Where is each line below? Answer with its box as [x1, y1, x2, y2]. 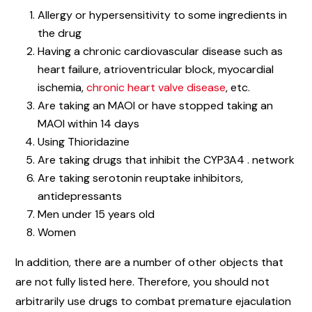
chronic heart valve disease [86, 79, 226, 95]
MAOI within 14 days [38, 116, 139, 131]
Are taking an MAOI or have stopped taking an [38, 97, 273, 113]
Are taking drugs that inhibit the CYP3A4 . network [38, 152, 295, 167]
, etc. [226, 79, 250, 95]
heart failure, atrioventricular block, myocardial [38, 61, 274, 77]
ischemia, [38, 79, 86, 95]
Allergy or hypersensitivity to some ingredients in [38, 7, 287, 22]
